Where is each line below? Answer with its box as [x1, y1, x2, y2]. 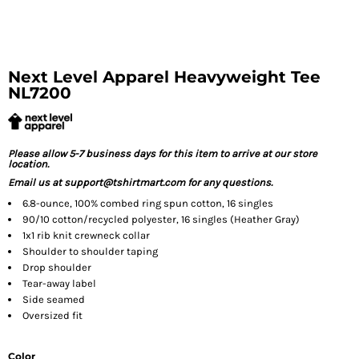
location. [8, 158, 51, 170]
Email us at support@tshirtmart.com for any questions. [8, 176, 272, 188]
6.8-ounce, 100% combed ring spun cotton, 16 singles [22, 197, 273, 209]
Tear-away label [22, 277, 96, 289]
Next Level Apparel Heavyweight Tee [8, 67, 321, 87]
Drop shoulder [22, 261, 91, 273]
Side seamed [22, 293, 85, 305]
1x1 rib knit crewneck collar [22, 229, 150, 241]
